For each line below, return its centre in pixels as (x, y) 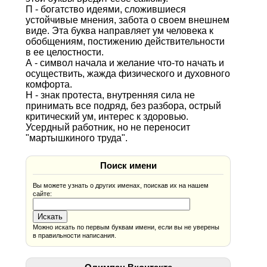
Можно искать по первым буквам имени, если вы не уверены (126, 227)
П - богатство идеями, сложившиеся (105, 9)
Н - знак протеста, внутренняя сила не (110, 95)
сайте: (43, 193)
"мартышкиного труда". (76, 138)
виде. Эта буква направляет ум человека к (119, 30)
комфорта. (49, 84)
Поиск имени (128, 165)
